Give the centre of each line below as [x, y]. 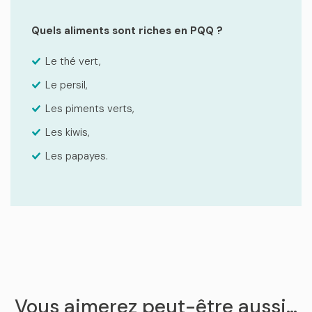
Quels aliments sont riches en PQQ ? [127, 31]
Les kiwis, [68, 132]
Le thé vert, [73, 61]
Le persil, [67, 85]
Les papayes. [77, 156]
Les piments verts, [90, 109]
